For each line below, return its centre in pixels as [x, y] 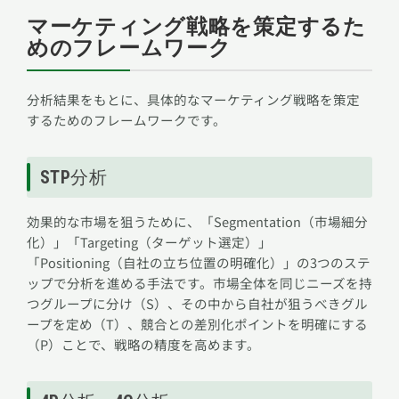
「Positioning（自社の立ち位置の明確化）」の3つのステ [199, 263]
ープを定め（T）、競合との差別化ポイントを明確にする [197, 324]
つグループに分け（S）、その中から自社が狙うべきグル [197, 304]
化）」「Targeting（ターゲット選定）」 [149, 242]
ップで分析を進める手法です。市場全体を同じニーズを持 [199, 283]
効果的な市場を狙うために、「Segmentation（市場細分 [197, 222]
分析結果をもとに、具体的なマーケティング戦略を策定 [193, 100]
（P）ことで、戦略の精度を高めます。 [143, 345]
